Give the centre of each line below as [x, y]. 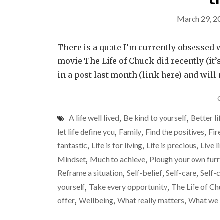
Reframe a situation [90, 173]
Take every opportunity [128, 186]
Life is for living [117, 145]
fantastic [72, 145]
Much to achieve [118, 159]
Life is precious [171, 145]
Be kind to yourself [155, 118]
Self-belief [144, 173]
